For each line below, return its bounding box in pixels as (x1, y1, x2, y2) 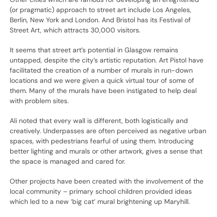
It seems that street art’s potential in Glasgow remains (10, 46, 178, 55)
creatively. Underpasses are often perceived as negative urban (10, 126, 206, 136)
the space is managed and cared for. (10, 157, 125, 166)
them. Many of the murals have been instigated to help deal (10, 86, 197, 95)
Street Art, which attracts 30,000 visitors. (10, 26, 140, 35)
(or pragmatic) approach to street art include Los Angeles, (10, 5, 191, 15)
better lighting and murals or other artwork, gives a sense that (10, 147, 202, 156)
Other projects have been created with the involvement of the (10, 177, 203, 186)
